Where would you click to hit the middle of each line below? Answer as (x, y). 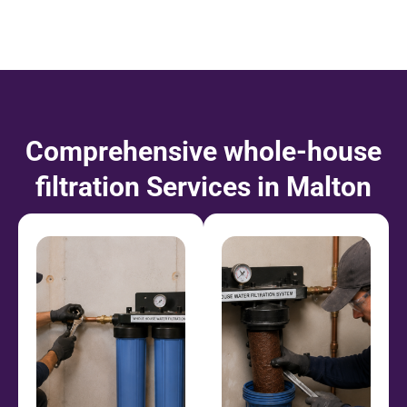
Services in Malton (256, 186)
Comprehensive (124, 151)
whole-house (303, 151)
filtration (88, 186)
